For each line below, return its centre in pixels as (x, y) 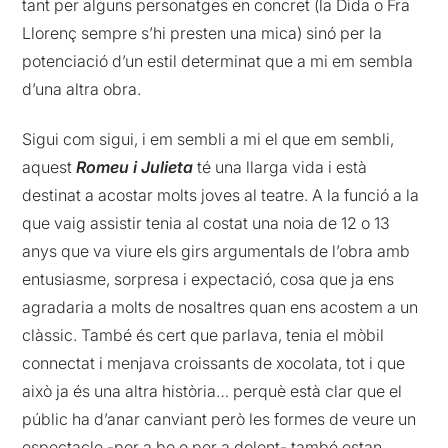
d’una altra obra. (82, 88)
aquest (49, 167)
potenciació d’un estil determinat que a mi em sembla (218, 60)
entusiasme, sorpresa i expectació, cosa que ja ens (208, 279)
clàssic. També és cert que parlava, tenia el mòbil (203, 335)
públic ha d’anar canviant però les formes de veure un (219, 419)
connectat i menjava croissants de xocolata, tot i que (214, 363)
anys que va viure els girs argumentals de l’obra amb (216, 251)
